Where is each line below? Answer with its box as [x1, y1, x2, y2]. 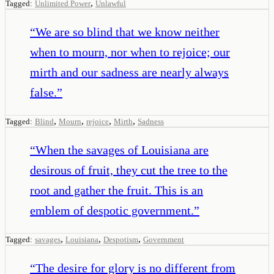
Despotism [103, 234, 138, 244]
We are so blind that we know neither [35, 24, 220, 39]
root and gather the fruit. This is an [30, 183, 203, 197]
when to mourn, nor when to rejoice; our [30, 45, 230, 59]
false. [30, 85, 57, 99]
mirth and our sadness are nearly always [30, 65, 229, 79]
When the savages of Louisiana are [35, 143, 209, 157]
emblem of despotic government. [30, 203, 194, 217]
